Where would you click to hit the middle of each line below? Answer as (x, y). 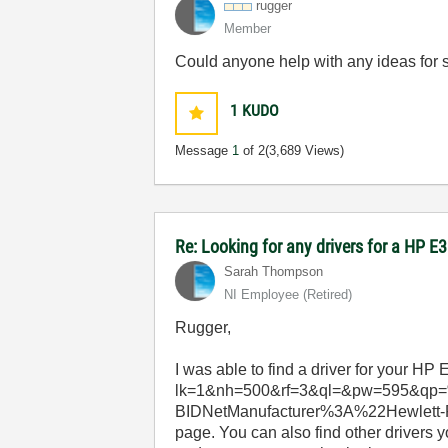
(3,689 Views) (305, 150)
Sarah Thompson (274, 271)
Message (204, 150)
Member (248, 28)
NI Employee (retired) (288, 294)
